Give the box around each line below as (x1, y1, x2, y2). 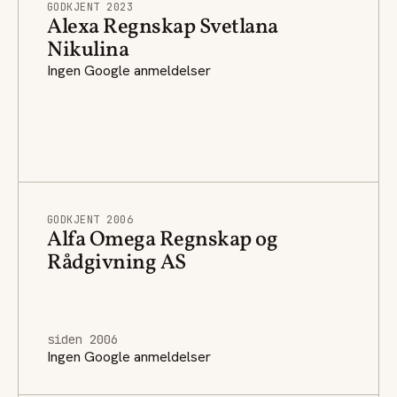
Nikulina (47, 35, 129, 66)
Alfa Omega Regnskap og (47, 224, 278, 255)
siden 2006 (47, 331, 118, 347)
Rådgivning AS (47, 247, 186, 278)
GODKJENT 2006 (47, 212, 134, 227)
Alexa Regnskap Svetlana (47, 12, 278, 43)
